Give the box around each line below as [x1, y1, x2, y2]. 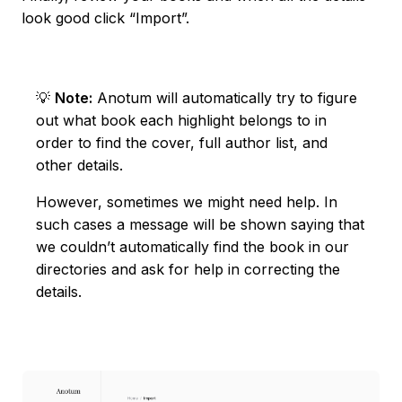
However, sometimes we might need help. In [36, 193, 337, 212]
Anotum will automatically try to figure [92, 89, 357, 108]
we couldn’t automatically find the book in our [36, 238, 349, 257]
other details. [36, 156, 123, 175]
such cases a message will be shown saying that [36, 215, 364, 234]
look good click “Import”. [22, 9, 189, 28]
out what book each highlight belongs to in [36, 111, 327, 130]
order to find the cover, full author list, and [36, 134, 328, 153]
